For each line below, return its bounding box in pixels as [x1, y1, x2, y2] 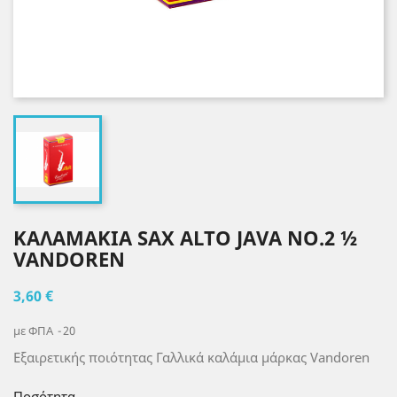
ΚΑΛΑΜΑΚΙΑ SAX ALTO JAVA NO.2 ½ [13, 224, 357, 251]
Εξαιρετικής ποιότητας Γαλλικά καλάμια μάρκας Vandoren [13, 348, 373, 366]
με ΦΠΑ [13, 323, 56, 339]
